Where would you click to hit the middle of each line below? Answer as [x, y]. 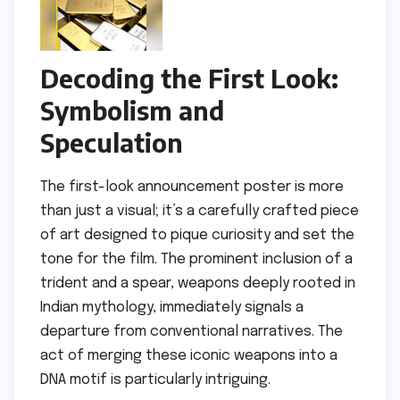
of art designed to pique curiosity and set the [197, 235]
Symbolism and [132, 111]
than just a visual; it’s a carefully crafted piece [200, 211]
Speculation [112, 143]
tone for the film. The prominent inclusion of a [196, 259]
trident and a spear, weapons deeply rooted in [198, 283]
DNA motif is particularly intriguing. [155, 380]
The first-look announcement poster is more [192, 187]
